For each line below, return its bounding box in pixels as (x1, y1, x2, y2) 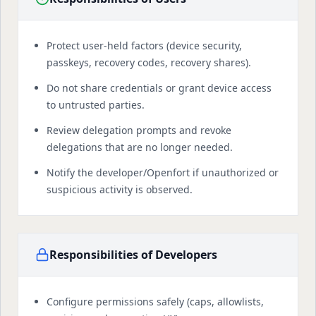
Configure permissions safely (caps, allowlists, (47, 295, 264, 308)
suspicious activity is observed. (47, 183, 193, 196)
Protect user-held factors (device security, (47, 39, 242, 52)
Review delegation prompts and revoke (47, 123, 231, 137)
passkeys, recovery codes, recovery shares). (47, 56, 251, 69)
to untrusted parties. (47, 98, 145, 111)
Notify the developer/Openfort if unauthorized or (47, 166, 279, 179)
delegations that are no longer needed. (47, 140, 233, 154)
